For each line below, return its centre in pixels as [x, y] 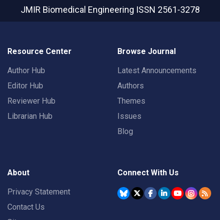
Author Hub [26, 71]
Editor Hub [25, 86]
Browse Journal [147, 52]
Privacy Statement [39, 192]
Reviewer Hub [31, 101]
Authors [131, 86]
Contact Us [26, 207]
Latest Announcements [157, 71]
